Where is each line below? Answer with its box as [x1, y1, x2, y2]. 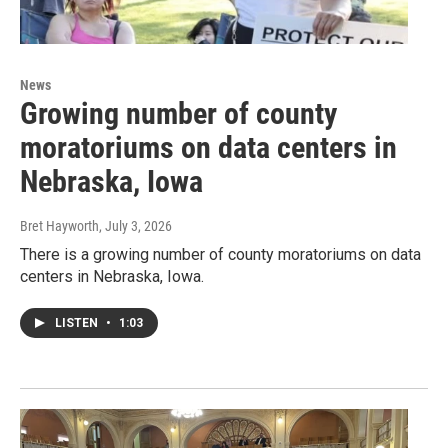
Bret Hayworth [20, 218, 99, 235]
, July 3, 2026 [99, 218, 172, 235]
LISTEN [55, 316, 101, 331]
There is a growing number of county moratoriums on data [20, 245, 421, 265]
